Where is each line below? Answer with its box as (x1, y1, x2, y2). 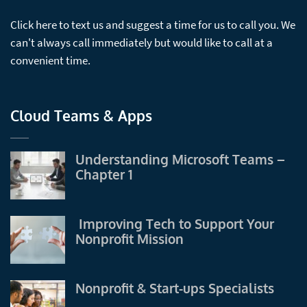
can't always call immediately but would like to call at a (10, 34, 273, 50)
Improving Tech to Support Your (75, 215, 274, 232)
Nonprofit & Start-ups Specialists (75, 280, 274, 296)
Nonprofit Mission (75, 230, 184, 247)
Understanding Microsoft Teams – (75, 151, 285, 167)
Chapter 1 (75, 166, 132, 182)
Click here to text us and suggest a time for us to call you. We (10, 16, 295, 32)
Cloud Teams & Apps (10, 106, 152, 125)
